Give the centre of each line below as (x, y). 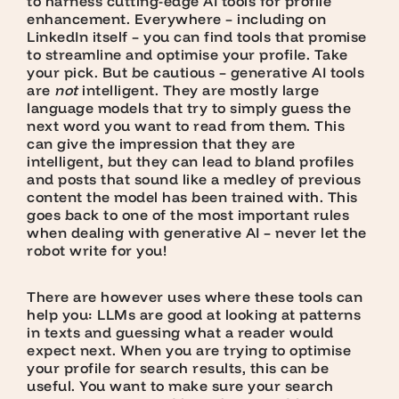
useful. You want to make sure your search (180, 386)
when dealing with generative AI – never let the (197, 233)
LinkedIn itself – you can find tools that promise (197, 37)
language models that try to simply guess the (189, 108)
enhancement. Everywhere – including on (176, 19)
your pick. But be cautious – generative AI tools (195, 73)
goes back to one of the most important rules (188, 215)
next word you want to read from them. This (186, 126)
